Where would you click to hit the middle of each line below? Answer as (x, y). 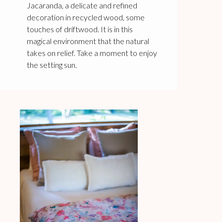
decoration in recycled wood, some (85, 17)
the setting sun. (52, 65)
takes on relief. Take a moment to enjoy (92, 53)
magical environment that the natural (88, 41)
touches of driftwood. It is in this (80, 29)
